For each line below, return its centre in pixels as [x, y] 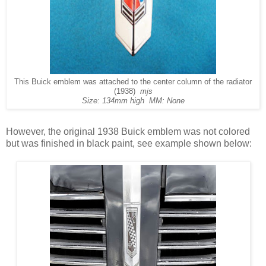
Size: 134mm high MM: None [133, 101]
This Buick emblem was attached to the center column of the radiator [133, 82]
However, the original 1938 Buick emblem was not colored [128, 132]
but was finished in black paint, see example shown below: [129, 144]
